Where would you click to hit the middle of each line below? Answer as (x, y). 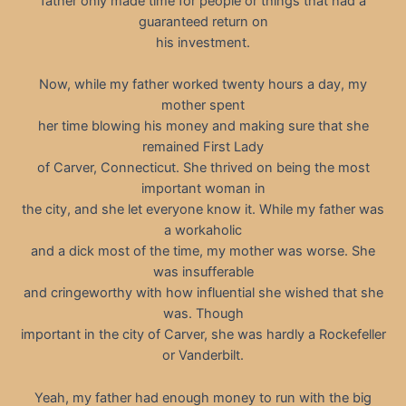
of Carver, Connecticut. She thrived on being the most (203, 168)
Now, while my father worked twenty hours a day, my (203, 85)
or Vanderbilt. (203, 356)
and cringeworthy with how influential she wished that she (203, 293)
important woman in (203, 189)
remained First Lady (203, 147)
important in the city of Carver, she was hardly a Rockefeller (203, 335)
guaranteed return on (203, 21)
